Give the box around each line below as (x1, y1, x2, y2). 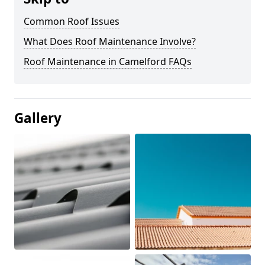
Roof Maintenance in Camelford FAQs (24, 54, 192, 68)
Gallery (14, 108, 62, 127)
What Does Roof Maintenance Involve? (24, 34, 196, 48)
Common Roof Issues (24, 14, 119, 28)
